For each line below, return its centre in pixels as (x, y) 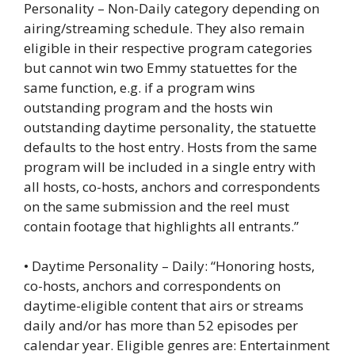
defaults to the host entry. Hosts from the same (170, 147)
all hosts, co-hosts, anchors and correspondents (172, 186)
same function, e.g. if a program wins (139, 87)
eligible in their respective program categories (168, 48)
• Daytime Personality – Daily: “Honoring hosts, (169, 266)
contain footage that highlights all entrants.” (161, 226)
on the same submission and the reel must (157, 206)
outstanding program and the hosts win (148, 107)
